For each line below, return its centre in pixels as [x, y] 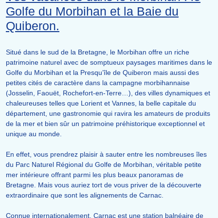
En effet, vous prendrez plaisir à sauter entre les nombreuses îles [106, 154]
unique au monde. [34, 134]
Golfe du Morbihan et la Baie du [92, 11]
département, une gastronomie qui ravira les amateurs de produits [108, 114]
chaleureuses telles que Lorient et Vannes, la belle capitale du [101, 103]
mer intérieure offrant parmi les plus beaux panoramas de [95, 175]
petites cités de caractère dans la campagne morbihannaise [98, 83]
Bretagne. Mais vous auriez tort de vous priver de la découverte [104, 185]
